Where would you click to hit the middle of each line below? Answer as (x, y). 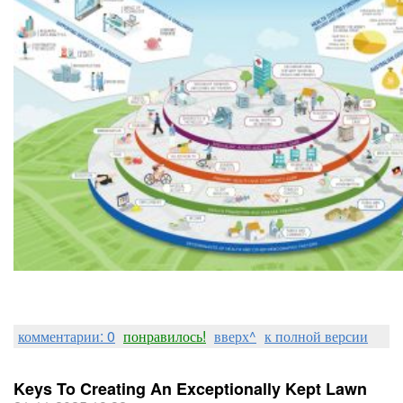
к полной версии (316, 336)
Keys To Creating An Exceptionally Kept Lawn (190, 388)
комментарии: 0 (67, 336)
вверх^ (235, 336)
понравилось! (165, 336)
